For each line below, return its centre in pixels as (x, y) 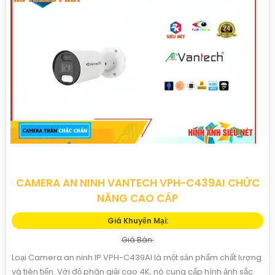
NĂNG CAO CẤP (137, 198)
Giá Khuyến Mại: (137, 220)
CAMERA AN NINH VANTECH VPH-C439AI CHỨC (137, 183)
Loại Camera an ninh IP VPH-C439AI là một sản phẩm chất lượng (137, 257)
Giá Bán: (137, 239)
